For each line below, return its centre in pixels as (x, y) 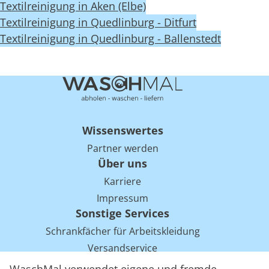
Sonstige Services (122, 213)
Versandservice (122, 248)
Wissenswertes (122, 131)
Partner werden (122, 149)
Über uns (122, 164)
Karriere (122, 182)
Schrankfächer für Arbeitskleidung (122, 231)
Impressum (122, 198)
